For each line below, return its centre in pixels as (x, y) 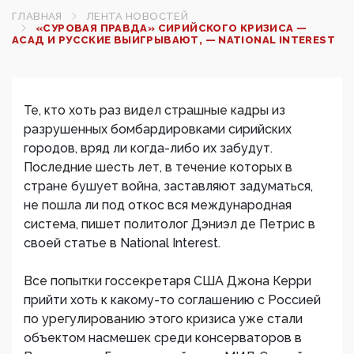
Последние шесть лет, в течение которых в (158, 167)
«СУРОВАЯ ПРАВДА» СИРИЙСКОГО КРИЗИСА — (171, 28)
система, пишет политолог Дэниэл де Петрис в (169, 224)
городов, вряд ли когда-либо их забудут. (148, 148)
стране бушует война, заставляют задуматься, (168, 186)
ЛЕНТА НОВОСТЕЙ (137, 16)
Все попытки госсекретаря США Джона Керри (168, 281)
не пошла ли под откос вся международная (158, 205)
